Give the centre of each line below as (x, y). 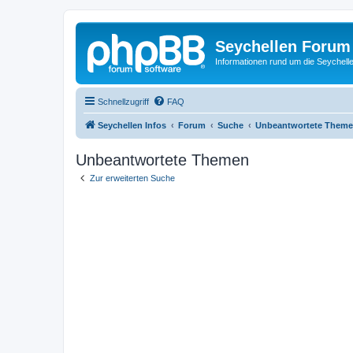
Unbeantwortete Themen (162, 160)
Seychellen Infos (132, 125)
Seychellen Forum (283, 46)
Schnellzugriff (123, 101)
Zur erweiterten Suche (132, 178)
